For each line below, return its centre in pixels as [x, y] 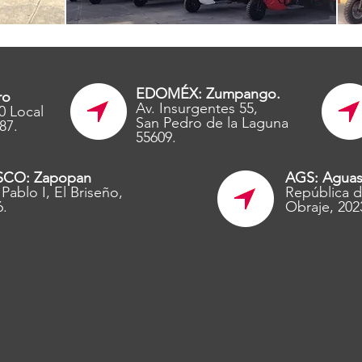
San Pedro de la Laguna [212, 123]
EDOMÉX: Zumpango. [208, 94]
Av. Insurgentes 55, [197, 108]
